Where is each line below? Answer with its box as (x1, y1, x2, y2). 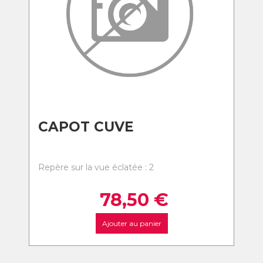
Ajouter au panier (102, 219, 161, 228)
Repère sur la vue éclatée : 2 (38, 162, 154, 173)
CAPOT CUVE (38, 119, 134, 135)
